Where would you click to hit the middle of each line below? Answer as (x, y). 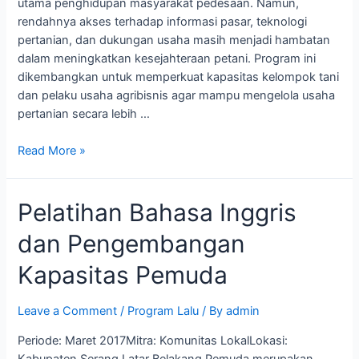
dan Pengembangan (132, 244)
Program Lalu (163, 311)
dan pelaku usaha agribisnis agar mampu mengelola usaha (177, 95)
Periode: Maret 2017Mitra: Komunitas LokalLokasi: (153, 340)
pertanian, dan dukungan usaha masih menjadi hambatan (174, 40)
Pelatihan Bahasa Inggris (157, 212)
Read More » (52, 151)
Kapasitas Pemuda (123, 275)
